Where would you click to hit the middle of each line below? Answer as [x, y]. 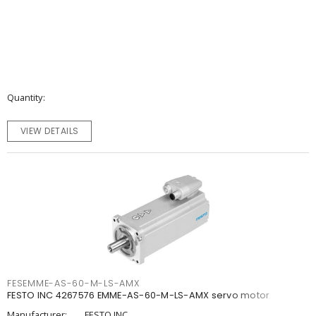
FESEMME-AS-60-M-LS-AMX [73, 283]
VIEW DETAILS [49, 131]
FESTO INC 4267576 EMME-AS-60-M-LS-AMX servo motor [139, 295]
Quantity [25, 97]
